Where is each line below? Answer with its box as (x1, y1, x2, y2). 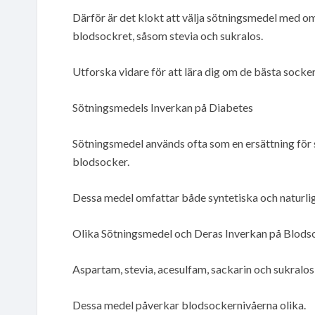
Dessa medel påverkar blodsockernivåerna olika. (72, 297, 306, 311)
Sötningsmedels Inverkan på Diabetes (72, 100, 253, 114)
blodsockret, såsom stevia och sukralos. (72, 28, 263, 42)
